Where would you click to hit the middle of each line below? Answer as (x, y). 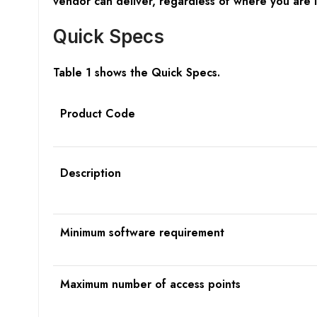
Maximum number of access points (150, 284)
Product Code (97, 114)
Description (90, 173)
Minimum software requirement (142, 233)
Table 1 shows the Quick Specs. (136, 73)
